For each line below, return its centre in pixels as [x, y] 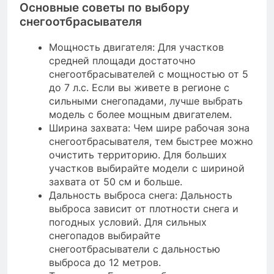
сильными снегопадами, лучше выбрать [146, 101]
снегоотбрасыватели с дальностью [135, 249]
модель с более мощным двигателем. [140, 114]
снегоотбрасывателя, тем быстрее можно [151, 141]
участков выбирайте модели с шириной [147, 168]
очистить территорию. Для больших [138, 154]
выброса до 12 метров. [105, 262]
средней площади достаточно [122, 60]
